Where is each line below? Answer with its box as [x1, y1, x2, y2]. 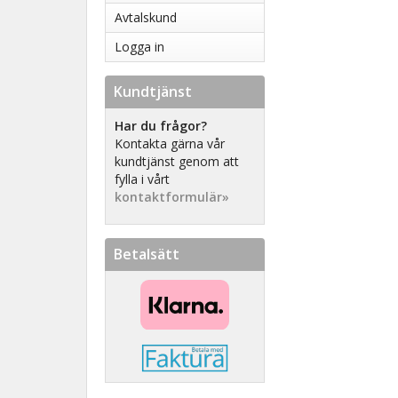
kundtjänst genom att [115, 153, 239, 170]
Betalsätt [114, 244, 179, 264]
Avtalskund [115, 9, 177, 26]
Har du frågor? [115, 117, 211, 134]
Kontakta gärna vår [115, 135, 225, 152]
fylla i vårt [115, 171, 170, 187]
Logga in [115, 38, 164, 55]
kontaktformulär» [115, 188, 229, 205]
